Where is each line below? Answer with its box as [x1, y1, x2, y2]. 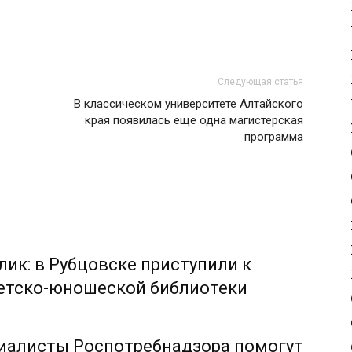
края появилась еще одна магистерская [85, 113, 303, 127]
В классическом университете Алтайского [74, 97, 303, 111]
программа [244, 130, 303, 144]
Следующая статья [218, 76, 303, 87]
